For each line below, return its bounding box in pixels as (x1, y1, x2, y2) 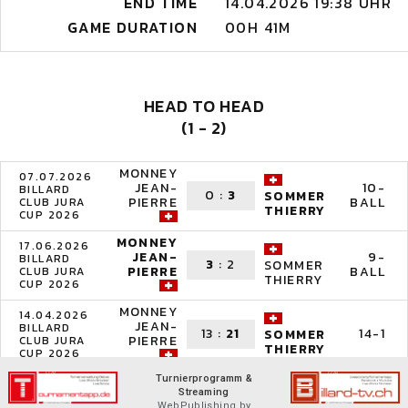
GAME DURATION (66, 16, 198, 38)
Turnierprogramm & (155, 372, 253, 384)
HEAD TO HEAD (143, 94, 265, 118)
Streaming (178, 386, 229, 398)
